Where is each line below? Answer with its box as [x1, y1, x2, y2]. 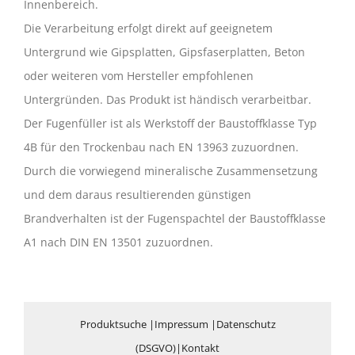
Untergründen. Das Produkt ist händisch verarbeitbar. [24, 92, 311, 107]
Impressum [154, 317, 208, 331]
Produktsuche [79, 317, 147, 331]
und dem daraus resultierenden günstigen [24, 187, 251, 202]
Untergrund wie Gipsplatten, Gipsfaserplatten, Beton [24, 44, 305, 59]
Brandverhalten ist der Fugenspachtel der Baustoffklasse [24, 211, 326, 226]
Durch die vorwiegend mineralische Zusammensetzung [24, 163, 318, 178]
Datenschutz [216, 317, 276, 331]
